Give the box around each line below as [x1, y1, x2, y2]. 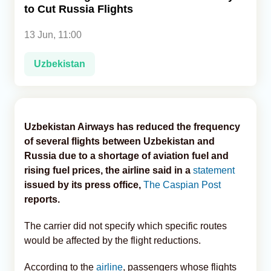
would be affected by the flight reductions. [24, 235, 201, 246]
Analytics [15, 20, 53, 30]
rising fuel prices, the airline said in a [24, 165, 193, 175]
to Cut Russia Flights [24, 2, 133, 15]
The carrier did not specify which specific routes [24, 220, 227, 231]
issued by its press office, [24, 179, 143, 190]
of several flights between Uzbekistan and [24, 135, 215, 146]
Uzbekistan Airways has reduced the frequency [24, 121, 240, 132]
